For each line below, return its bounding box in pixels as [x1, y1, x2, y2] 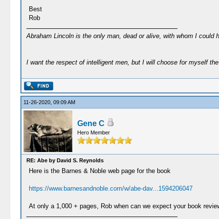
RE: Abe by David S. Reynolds [26, 157, 104, 163]
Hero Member [77, 130, 110, 135]
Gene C [77, 119, 105, 128]
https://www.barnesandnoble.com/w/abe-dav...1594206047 [28, 185, 193, 192]
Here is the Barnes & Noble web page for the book [28, 167, 171, 175]
